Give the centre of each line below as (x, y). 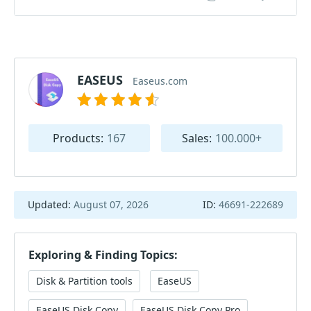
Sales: (197, 138)
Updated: (51, 204)
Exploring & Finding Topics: (103, 255)
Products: (78, 138)
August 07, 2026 (111, 204)
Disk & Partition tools (84, 281)
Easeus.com (160, 81)
